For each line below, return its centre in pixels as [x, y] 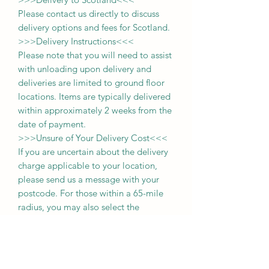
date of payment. [52, 124]
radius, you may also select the [79, 207]
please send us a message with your [89, 179]
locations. [37, 96]
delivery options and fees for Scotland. [94, 27]
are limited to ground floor [110, 82]
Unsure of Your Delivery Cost [93, 138]
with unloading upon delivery [76, 68]
